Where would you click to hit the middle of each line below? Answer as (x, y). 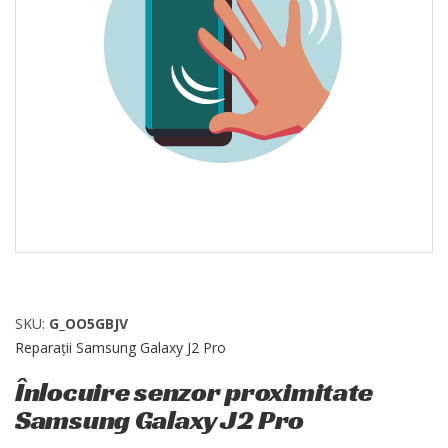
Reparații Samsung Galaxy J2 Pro (120, 347)
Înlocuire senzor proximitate (194, 391)
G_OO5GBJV (88, 323)
